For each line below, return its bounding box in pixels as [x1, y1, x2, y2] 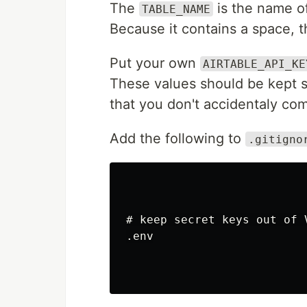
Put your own [110, 54, 200, 71]
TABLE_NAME [142, 2, 210, 16]
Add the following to [110, 130, 245, 147]
